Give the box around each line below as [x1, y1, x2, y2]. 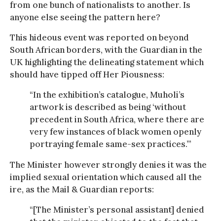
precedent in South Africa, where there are [30, 113, 204, 125]
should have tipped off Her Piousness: [10, 69, 164, 80]
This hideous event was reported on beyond [10, 32, 189, 43]
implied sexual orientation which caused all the [10, 171, 202, 183]
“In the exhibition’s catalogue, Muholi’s [30, 89, 184, 100]
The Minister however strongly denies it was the [10, 159, 207, 170]
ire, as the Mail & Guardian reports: [10, 184, 154, 195]
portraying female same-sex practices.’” [30, 138, 191, 149]
